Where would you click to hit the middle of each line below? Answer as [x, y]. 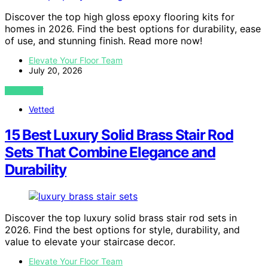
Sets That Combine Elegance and [110, 153]
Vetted [42, 109]
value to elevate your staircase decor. [90, 242]
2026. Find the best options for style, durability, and [122, 230]
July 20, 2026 [56, 71]
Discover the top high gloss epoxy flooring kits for [120, 17]
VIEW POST [24, 91]
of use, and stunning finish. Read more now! [103, 41]
